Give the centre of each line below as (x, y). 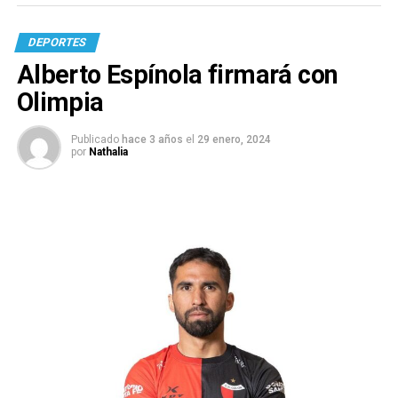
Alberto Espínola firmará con (177, 75)
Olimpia (60, 103)
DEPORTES (57, 43)
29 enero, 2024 (234, 140)
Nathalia (108, 152)
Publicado (95, 140)
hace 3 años (152, 140)
